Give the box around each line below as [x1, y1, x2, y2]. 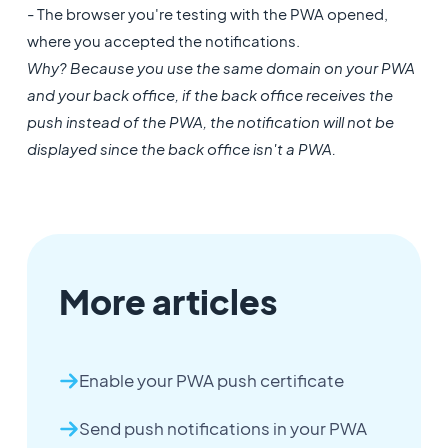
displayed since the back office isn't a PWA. [26, 139, 336, 159]
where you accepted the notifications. [26, 31, 300, 51]
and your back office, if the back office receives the [26, 85, 393, 105]
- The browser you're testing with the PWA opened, [26, 4, 388, 24]
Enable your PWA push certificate [78, 370, 344, 392]
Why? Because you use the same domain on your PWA [26, 58, 415, 78]
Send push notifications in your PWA [78, 418, 367, 440]
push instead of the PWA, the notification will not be [26, 112, 394, 132]
